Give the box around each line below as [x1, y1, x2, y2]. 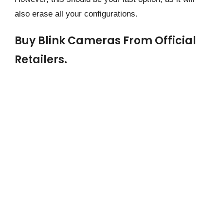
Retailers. [15, 52, 67, 68]
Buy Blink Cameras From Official [15, 33, 196, 49]
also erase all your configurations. [15, 9, 138, 19]
